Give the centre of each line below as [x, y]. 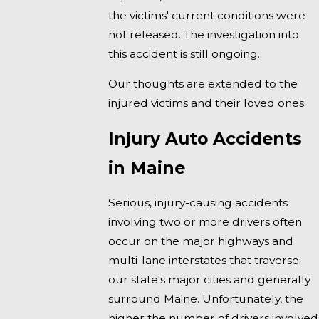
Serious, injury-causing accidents [198, 203]
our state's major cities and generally [210, 280]
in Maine [147, 167]
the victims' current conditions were [207, 15]
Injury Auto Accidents [205, 138]
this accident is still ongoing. [184, 53]
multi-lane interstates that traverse [204, 261]
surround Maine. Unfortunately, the [206, 299]
